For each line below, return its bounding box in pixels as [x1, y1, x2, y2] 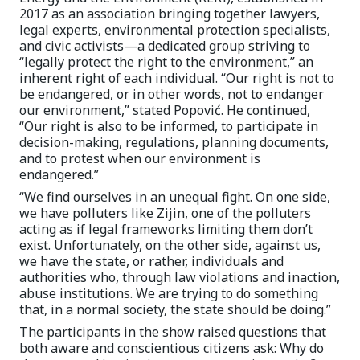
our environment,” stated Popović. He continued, [19, 101, 310, 119]
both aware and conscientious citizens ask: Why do [19, 339, 324, 357]
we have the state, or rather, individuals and [19, 252, 284, 270]
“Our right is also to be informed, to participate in [19, 117, 318, 135]
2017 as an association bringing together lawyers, [19, 5, 320, 22]
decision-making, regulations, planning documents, [19, 133, 329, 151]
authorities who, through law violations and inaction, [19, 268, 340, 286]
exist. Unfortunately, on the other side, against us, [19, 236, 321, 254]
